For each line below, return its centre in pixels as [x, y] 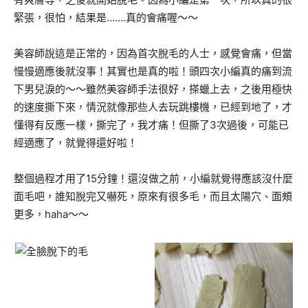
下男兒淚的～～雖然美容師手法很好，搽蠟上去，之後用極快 [153, 89]
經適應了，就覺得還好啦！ [76, 143]
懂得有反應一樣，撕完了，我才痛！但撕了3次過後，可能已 [151, 125]
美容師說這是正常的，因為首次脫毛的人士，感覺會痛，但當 [153, 54]
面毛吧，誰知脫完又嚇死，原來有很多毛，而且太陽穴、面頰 [153, 197]
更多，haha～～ [51, 214]
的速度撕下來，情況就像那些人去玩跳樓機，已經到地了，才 [153, 107]
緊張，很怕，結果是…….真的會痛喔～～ [106, 18]
